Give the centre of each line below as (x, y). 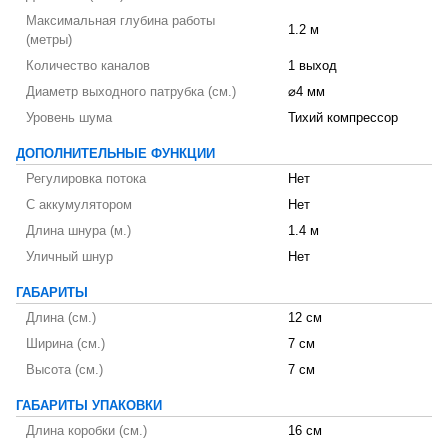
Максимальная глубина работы (120, 21)
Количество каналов (88, 66)
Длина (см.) (61, 318)
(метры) (49, 40)
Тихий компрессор (343, 118)
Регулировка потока (86, 179)
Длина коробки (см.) (86, 431)
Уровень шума (69, 118)
